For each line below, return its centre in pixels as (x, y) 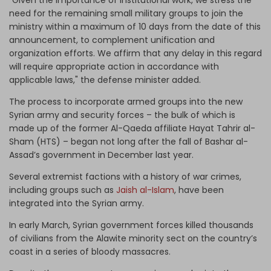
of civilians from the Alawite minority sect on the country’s (133, 238)
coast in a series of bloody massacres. (90, 251)
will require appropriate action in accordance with (114, 66)
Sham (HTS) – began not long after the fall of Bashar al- (129, 141)
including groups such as (63, 190)
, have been (199, 190)
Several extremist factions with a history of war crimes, (125, 176)
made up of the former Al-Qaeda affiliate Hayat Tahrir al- (132, 128)
